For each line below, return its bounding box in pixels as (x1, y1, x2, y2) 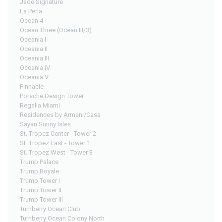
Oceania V (20, 73, 49, 81)
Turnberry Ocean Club (20, 205, 80, 213)
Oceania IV (20, 63, 50, 71)
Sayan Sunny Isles (20, 120, 71, 128)
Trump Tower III (20, 195, 63, 203)
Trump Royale (20, 167, 59, 175)
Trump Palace (20, 158, 58, 166)
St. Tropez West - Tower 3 (20, 148, 93, 156)
